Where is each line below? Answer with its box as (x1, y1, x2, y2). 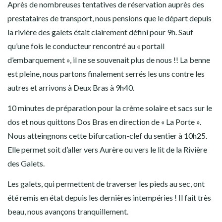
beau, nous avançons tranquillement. (7, 207, 128, 217)
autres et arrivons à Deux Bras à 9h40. (7, 83, 134, 93)
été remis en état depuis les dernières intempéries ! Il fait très (7, 193, 211, 203)
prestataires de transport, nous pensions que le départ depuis (7, 13, 212, 23)
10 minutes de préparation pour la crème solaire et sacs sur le (7, 103, 212, 113)
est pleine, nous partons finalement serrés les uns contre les (7, 69, 205, 79)
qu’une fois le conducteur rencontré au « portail (7, 41, 165, 51)
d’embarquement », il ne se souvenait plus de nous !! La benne (7, 55, 210, 65)
